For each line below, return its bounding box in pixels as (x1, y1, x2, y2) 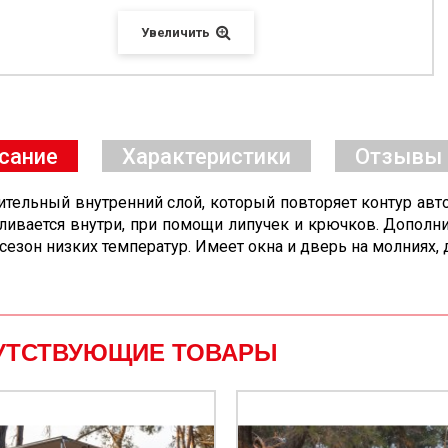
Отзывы (355, 143, 442, 169)
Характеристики (122, 143, 291, 169)
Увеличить (141, 24, 211, 40)
